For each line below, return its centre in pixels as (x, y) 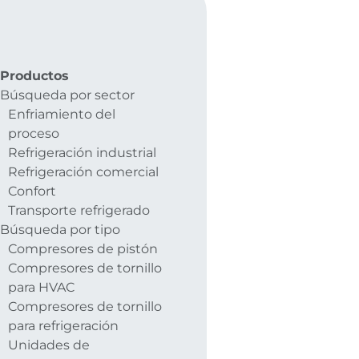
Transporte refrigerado (79, 210)
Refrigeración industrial (82, 152)
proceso (34, 133)
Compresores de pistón (83, 248)
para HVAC (41, 287)
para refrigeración (63, 325)
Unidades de (49, 345)
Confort (32, 191)
